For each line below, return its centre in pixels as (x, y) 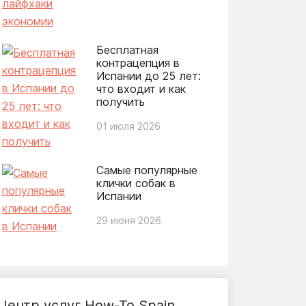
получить (120, 101)
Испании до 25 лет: (148, 75)
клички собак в (136, 183)
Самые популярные (147, 170)
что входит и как (141, 88)
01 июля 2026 (128, 126)
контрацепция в (138, 62)
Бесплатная (127, 50)
